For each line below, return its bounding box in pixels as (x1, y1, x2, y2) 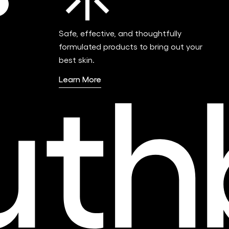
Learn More (59, 74, 102, 84)
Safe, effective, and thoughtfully (59, 28, 182, 38)
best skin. (59, 55, 95, 65)
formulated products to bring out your (59, 41, 203, 52)
